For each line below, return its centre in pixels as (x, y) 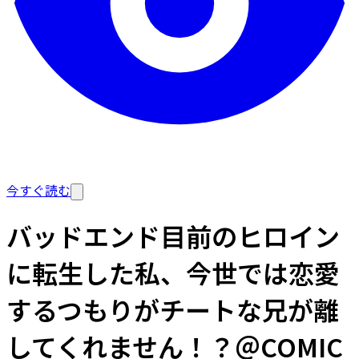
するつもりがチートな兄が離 (173, 310)
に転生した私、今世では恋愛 (173, 273)
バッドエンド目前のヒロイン (173, 236)
